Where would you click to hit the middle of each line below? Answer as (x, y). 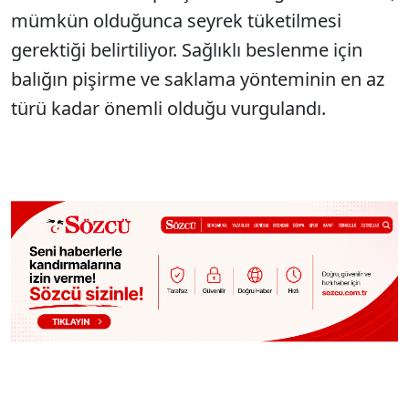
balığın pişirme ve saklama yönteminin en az (198, 79)
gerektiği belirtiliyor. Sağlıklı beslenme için (187, 50)
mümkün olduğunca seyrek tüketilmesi (176, 21)
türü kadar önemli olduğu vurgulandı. (168, 108)
